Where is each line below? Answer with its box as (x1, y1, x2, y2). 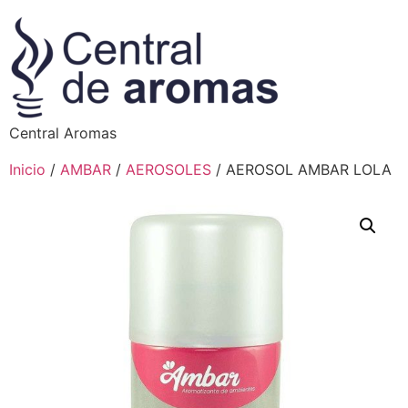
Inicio (9, 160, 46, 178)
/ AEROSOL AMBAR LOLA (211, 160, 392, 178)
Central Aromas (9, 124, 117, 142)
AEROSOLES (126, 160, 211, 178)
